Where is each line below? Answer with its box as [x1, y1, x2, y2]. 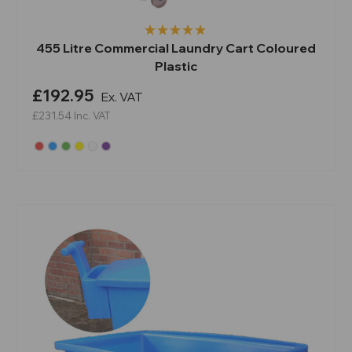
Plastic [155, 57, 197, 74]
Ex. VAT [101, 88, 142, 104]
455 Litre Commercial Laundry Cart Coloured [36, 39, 316, 56]
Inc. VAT [74, 108, 110, 122]
